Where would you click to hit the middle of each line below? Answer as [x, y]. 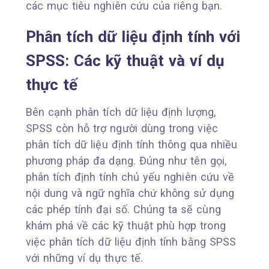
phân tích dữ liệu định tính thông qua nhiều [131, 144]
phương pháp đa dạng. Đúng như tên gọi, [126, 160]
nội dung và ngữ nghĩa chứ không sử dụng [130, 193]
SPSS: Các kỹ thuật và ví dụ [125, 60]
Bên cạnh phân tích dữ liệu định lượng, [120, 112]
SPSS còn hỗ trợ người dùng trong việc [122, 128]
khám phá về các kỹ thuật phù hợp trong [125, 225]
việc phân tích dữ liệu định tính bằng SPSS [131, 241]
